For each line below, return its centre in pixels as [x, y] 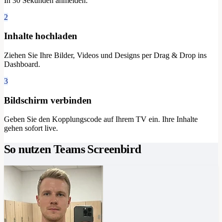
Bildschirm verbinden [48, 100]
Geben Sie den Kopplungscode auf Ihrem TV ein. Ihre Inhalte [101, 119]
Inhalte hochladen [41, 36]
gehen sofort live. [31, 128]
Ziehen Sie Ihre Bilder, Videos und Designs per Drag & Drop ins [105, 55]
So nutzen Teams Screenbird [73, 149]
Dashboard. [22, 64]
